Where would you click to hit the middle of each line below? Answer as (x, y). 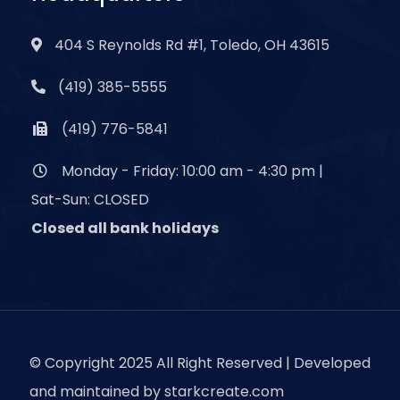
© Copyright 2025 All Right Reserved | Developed (200, 362)
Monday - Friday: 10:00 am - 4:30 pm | (192, 171)
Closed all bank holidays (125, 228)
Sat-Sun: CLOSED (90, 199)
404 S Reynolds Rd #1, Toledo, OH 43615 (192, 45)
